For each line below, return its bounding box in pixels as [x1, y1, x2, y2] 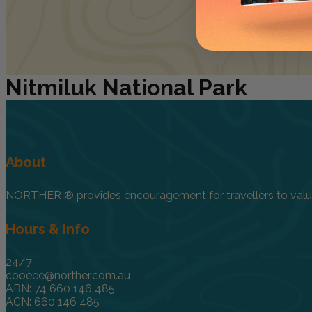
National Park [102, 75, 247, 100]
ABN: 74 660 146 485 [6, 282, 115, 296]
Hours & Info [6, 220, 90, 237]
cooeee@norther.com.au [6, 269, 130, 283]
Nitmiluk [6, 75, 102, 100]
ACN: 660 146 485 [6, 295, 100, 309]
